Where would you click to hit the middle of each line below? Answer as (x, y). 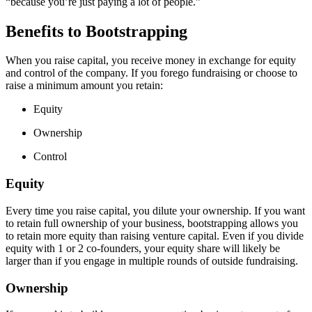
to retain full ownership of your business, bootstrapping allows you (152, 223)
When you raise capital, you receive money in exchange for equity (151, 61)
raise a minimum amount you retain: (84, 86)
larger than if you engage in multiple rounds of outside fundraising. (152, 260)
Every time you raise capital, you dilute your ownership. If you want (155, 210)
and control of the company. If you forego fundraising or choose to (151, 73)
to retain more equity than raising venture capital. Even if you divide (155, 235)
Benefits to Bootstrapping (96, 31)
